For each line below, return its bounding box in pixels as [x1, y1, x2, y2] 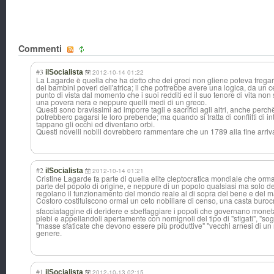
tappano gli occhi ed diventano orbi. [36, 119, 155, 130]
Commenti [18, 42, 64, 55]
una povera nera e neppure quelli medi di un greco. [36, 97, 207, 108]
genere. [36, 228, 62, 239]
